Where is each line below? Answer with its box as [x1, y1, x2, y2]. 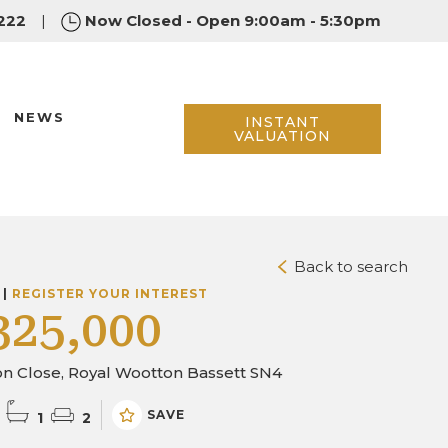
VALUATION [233, 126, 331, 145]
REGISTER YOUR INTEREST [12, 286, 208, 301]
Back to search [290, 257, 408, 276]
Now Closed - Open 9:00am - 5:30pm [84, 11, 381, 30]
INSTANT [244, 112, 320, 131]
